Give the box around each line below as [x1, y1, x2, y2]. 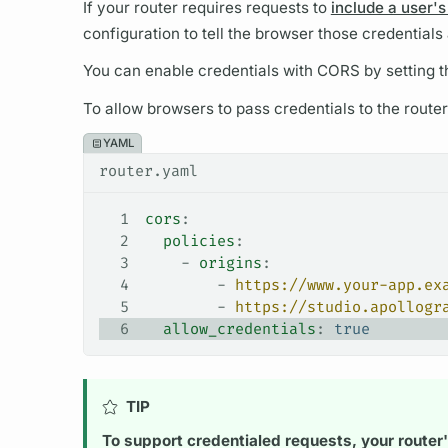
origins [198, 253, 262, 274]
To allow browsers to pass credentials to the [82, 98, 404, 118]
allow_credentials [144, 319, 316, 340]
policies [144, 231, 235, 252]
